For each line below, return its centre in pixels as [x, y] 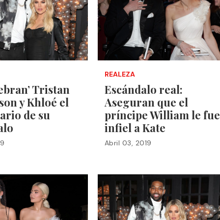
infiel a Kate [135, 127]
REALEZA [120, 74]
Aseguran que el [146, 102]
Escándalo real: [143, 89]
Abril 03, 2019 [128, 143]
